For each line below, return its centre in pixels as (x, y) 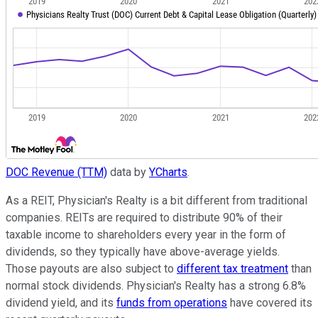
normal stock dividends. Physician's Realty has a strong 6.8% (156, 286)
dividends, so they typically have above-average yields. (143, 252)
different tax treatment (232, 269)
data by (128, 172)
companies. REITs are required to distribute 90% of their (144, 218)
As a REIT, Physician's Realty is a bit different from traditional (157, 201)
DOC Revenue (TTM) (56, 172)
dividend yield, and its (61, 303)
